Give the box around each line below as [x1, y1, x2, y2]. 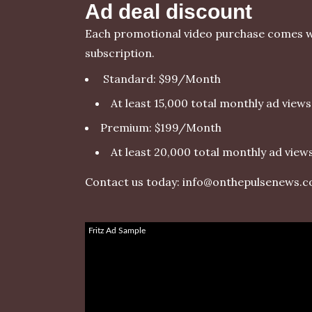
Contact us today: [85, 174, 182, 189]
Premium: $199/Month [100, 120, 221, 134]
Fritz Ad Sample [88, 226, 146, 235]
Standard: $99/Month [100, 71, 221, 86]
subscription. [85, 46, 155, 61]
